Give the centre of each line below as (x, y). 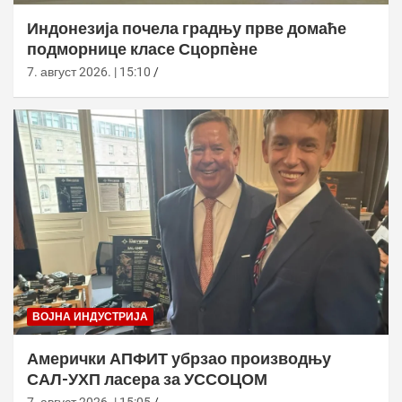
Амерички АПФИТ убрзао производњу (179, 359)
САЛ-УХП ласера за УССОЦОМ (147, 380)
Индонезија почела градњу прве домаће (187, 29)
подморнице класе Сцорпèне (142, 49)
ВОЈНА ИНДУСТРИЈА (90, 317)
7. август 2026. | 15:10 (89, 72)
